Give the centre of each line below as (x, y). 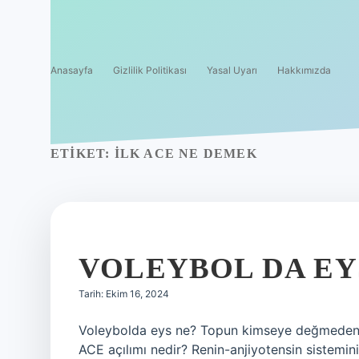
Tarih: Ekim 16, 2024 (124, 294)
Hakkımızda (304, 70)
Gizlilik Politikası (150, 70)
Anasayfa (72, 70)
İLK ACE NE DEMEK (186, 153)
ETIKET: (83, 153)
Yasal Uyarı (232, 70)
